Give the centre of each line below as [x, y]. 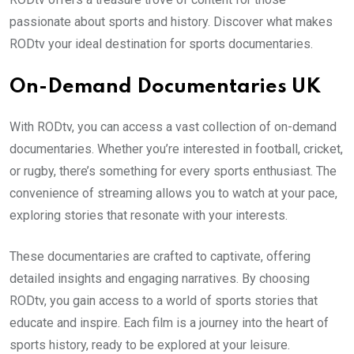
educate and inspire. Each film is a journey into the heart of [169, 322]
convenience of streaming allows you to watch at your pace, [173, 193]
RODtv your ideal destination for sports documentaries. [161, 43]
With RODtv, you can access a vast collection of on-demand [173, 126]
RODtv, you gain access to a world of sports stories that [164, 300]
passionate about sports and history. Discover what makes [171, 21]
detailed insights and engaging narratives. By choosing [160, 278]
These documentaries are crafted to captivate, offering [160, 256]
